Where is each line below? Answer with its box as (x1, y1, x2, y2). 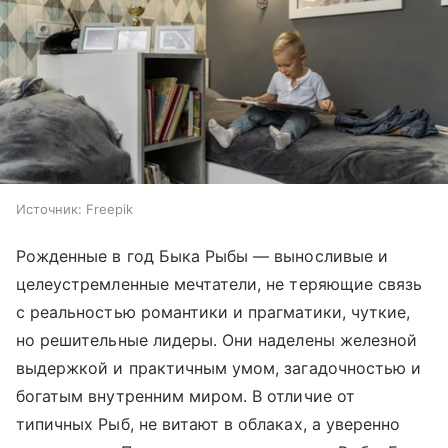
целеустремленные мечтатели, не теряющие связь (16, 274, 423, 295)
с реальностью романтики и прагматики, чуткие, (16, 302, 411, 323)
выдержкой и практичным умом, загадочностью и (16, 358, 422, 379)
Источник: (16, 201, 82, 218)
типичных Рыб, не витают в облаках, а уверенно (16, 414, 401, 435)
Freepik (86, 201, 133, 218)
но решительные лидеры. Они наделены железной (16, 330, 418, 351)
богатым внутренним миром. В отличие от (16, 386, 355, 407)
